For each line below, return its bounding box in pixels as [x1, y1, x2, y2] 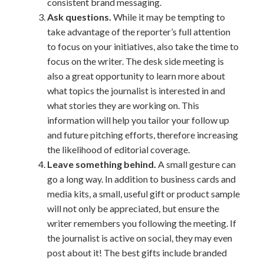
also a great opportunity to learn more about [47, 70, 225, 81]
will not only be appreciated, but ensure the [47, 203, 219, 214]
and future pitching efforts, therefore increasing [47, 129, 238, 140]
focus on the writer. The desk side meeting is [47, 55, 224, 67]
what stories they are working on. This [47, 100, 199, 111]
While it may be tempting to [113, 11, 225, 22]
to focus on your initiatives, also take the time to [47, 41, 239, 52]
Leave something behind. [47, 159, 158, 170]
